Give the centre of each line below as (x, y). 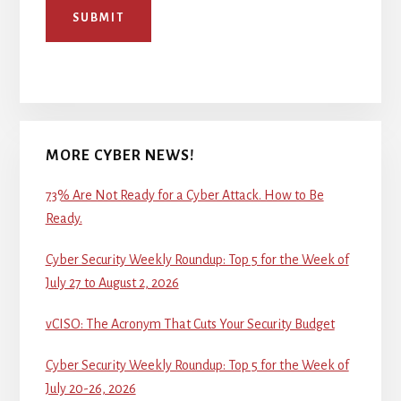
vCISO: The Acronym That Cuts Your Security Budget (190, 324)
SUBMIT (98, 17)
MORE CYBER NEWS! (120, 155)
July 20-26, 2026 (90, 388)
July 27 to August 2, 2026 (112, 282)
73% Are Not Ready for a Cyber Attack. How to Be (184, 195)
